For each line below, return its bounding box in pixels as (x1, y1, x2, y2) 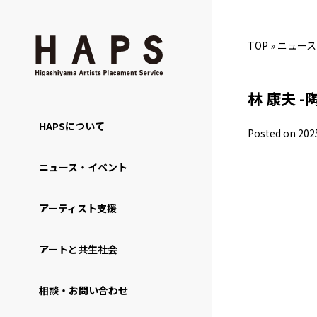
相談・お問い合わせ (39, 282, 128, 297)
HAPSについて (39, 118, 105, 133)
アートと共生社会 (39, 241, 117, 256)
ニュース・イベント (39, 159, 127, 174)
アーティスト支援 (39, 200, 117, 215)
